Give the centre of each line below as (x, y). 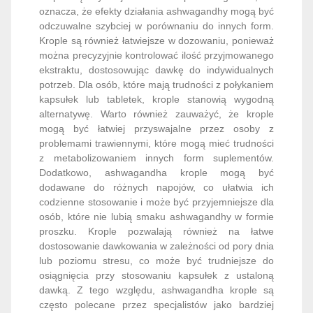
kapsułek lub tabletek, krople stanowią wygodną (156, 41)
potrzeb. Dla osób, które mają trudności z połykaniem (156, 26)
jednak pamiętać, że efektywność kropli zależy (156, 276)
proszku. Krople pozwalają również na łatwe (156, 173)
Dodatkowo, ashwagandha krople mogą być (156, 114)
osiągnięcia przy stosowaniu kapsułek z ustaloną (156, 217)
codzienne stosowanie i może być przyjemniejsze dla (156, 144)
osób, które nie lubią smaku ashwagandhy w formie (156, 158)
